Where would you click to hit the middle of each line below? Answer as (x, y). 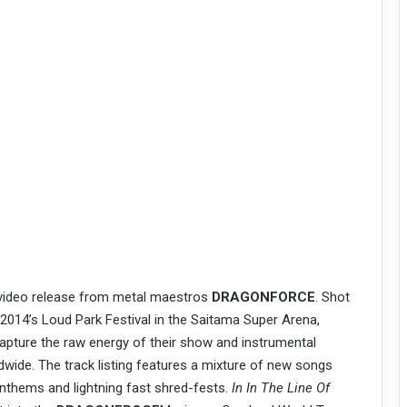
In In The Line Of (280, 388)
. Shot (332, 298)
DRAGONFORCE (263, 298)
